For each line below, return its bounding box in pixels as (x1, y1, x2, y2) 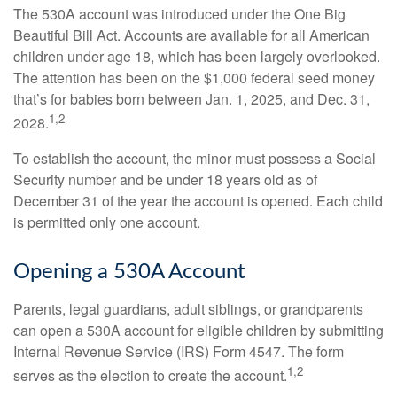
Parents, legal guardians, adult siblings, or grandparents (13, 298, 363, 319)
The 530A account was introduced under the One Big (13, 4, 346, 25)
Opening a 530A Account (13, 261, 245, 283)
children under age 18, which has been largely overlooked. (13, 46, 380, 67)
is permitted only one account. (13, 211, 200, 232)
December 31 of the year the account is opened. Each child (13, 190, 383, 211)
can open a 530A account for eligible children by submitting (13, 319, 384, 340)
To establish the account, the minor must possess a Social (13, 147, 376, 168)
